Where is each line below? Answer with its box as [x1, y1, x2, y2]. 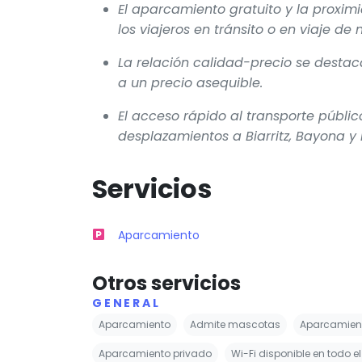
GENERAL [92, 294, 161, 311]
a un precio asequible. [118, 73, 263, 92]
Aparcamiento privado [99, 346, 212, 360]
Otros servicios [92, 269, 241, 297]
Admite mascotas [190, 317, 280, 331]
